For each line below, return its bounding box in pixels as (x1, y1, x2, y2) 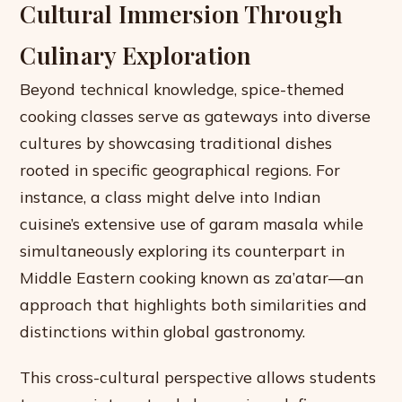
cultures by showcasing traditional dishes (20, 133, 333, 153)
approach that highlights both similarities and (20, 294, 368, 315)
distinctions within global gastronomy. (20, 321, 306, 342)
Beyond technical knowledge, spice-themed (20, 79, 345, 100)
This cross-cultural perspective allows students (20, 367, 377, 388)
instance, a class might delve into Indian (20, 187, 321, 207)
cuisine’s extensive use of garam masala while (20, 214, 364, 234)
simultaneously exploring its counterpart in (20, 240, 345, 261)
